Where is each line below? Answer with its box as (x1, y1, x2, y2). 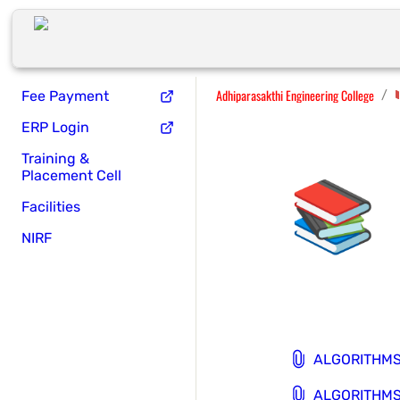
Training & (21, 150, 89, 167)
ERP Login (21, 119, 89, 136)
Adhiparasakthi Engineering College (216, 85, 374, 104)
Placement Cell (21, 167, 121, 184)
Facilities (21, 198, 80, 215)
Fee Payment (21, 87, 109, 104)
